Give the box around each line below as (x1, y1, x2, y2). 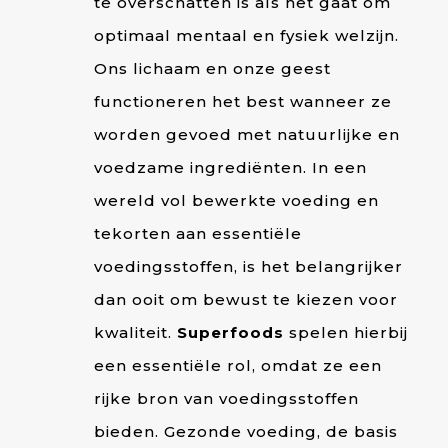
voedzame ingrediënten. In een (93, 157, 367, 177)
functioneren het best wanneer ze (93, 91, 392, 111)
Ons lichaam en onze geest (93, 58, 331, 78)
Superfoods (176, 322, 284, 342)
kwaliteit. (93, 322, 177, 342)
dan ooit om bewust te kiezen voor (93, 289, 398, 309)
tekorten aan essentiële (93, 223, 302, 243)
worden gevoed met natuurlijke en (93, 124, 400, 144)
